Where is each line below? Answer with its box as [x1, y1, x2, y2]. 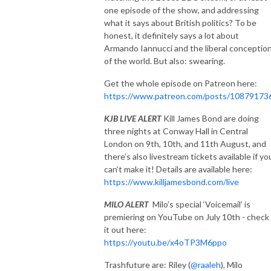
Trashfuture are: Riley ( [104, 259, 191, 270]
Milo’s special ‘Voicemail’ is [149, 198, 250, 209]
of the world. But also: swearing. [104, 55, 225, 66]
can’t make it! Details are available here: [104, 163, 252, 174]
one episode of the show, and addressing [104, 4, 259, 15]
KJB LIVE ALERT [104, 113, 163, 123]
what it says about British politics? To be [104, 17, 256, 28]
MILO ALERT [104, 198, 149, 209]
